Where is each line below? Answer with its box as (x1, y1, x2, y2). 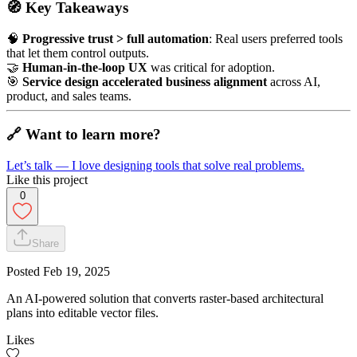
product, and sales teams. (6, 88, 131, 103)
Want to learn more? (25, 126, 161, 143)
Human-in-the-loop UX (22, 60, 147, 74)
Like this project (6, 173, 88, 187)
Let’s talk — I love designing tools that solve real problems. (6, 159, 304, 173)
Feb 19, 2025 (43, 265, 110, 279)
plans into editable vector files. (6, 306, 159, 320)
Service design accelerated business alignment (22, 74, 267, 88)
